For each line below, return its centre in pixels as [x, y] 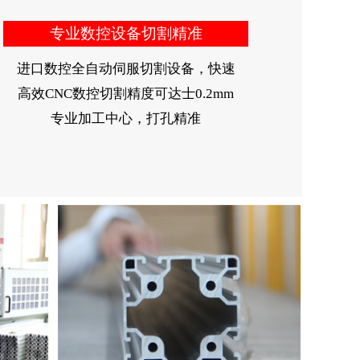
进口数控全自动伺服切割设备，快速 [126, 68]
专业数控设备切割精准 [126, 33]
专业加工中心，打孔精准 [126, 118]
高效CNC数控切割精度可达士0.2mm [126, 93]
